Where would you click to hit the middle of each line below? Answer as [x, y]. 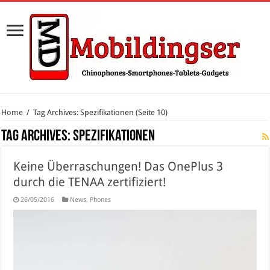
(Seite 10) [151, 112]
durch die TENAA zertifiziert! [90, 182]
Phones [101, 200]
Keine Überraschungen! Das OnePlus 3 [118, 166]
